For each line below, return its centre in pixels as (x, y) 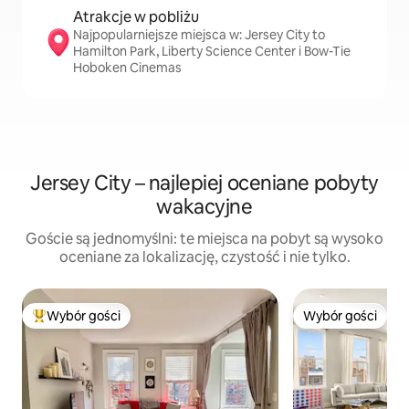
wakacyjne (204, 207)
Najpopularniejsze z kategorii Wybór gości (157, 324)
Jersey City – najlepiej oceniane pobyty (204, 183)
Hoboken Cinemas (127, 68)
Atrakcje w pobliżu (136, 17)
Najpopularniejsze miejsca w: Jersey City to (199, 35)
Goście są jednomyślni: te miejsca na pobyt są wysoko (204, 239)
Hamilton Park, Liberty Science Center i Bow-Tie (212, 51)
